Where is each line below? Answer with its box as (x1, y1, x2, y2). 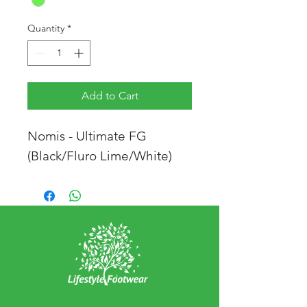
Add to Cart (81, 89, 138, 103)
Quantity (27, 22, 64, 35)
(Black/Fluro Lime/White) (27, 148, 172, 164)
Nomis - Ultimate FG (27, 128, 147, 145)
